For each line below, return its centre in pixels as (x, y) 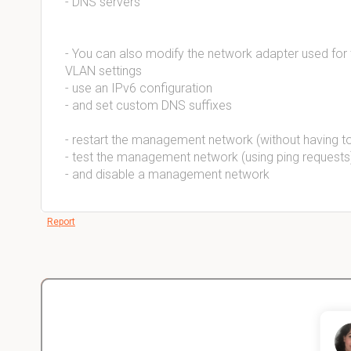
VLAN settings (103, 71)
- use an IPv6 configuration (139, 88)
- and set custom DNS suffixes (148, 105)
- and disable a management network (167, 174)
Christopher (189, 337)
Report (61, 222)
